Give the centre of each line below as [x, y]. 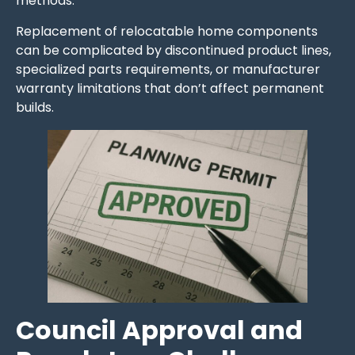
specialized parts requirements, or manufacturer [168, 69]
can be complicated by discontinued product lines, [174, 50]
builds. [35, 107]
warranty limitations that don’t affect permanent [170, 88]
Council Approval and [159, 330]
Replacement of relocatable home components [167, 31]
